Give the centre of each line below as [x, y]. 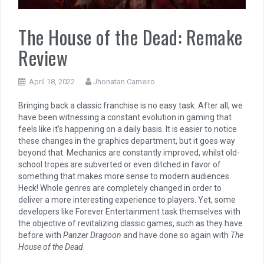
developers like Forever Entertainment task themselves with [129, 212]
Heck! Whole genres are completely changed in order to [120, 188]
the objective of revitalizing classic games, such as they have [131, 224]
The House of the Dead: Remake [131, 37]
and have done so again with [176, 235]
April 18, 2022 [52, 82]
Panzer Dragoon [93, 235]
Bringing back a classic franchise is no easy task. [108, 106]
